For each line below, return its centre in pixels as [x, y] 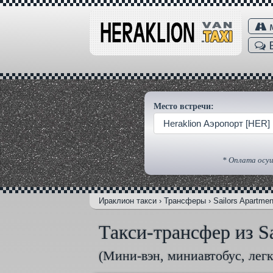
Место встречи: [184, 106]
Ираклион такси [128, 201]
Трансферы [185, 201]
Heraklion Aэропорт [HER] [217, 124]
